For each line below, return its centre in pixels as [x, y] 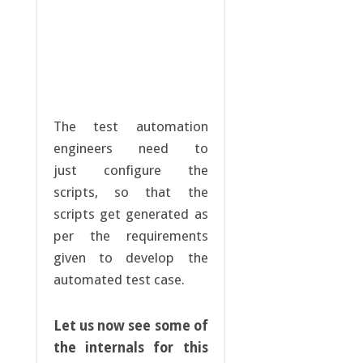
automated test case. [119, 280]
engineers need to [130, 149]
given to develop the [130, 258]
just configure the [130, 171]
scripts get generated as [130, 214]
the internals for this [130, 348]
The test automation [130, 127]
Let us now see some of [130, 326]
